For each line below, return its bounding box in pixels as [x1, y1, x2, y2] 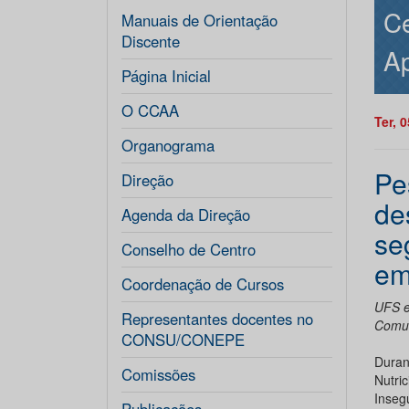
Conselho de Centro [121, 238, 256, 260]
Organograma [121, 134, 215, 156]
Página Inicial [121, 65, 211, 87]
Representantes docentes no [121, 308, 313, 330]
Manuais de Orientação [121, 9, 278, 31]
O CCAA [121, 100, 179, 121]
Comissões [121, 363, 195, 385]
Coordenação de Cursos [121, 273, 284, 295]
